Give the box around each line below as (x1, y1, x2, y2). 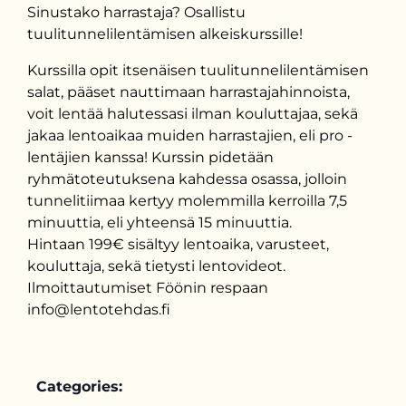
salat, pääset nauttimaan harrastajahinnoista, (27, 83, 350, 101)
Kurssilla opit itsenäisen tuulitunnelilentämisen (27, 62, 369, 79)
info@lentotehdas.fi (27, 301, 170, 318)
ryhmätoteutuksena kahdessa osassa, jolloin (27, 170, 347, 188)
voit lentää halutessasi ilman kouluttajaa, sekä (27, 105, 358, 122)
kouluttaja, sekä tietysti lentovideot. (27, 257, 285, 275)
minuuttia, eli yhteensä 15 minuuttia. (27, 214, 292, 231)
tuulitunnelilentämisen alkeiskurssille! (27, 25, 303, 43)
